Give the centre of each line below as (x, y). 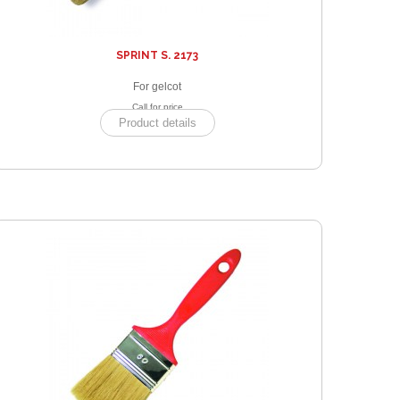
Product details (157, 123)
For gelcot (157, 87)
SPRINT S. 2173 (157, 56)
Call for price (157, 107)
